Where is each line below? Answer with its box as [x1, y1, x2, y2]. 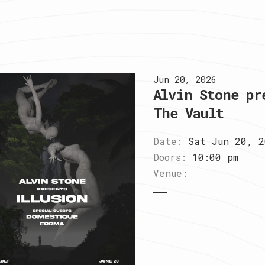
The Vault [153, 104, 224, 123]
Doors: [153, 151, 186, 164]
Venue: [153, 167, 188, 180]
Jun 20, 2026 [153, 73, 216, 86]
